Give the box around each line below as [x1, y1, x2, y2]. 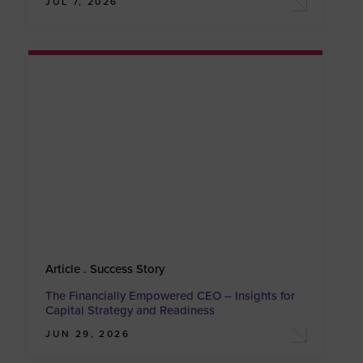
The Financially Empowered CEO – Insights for [45, 288, 296, 303]
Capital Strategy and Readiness [45, 302, 216, 318]
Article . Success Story [45, 261, 165, 276]
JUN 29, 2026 [45, 327, 130, 340]
